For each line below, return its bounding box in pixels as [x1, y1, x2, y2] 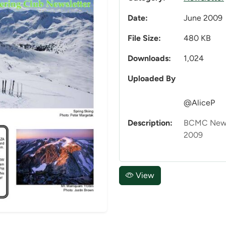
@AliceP [184, 98, 215, 108]
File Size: [128, 33, 161, 43]
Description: [128, 118, 173, 128]
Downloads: [128, 53, 171, 64]
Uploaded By [128, 74, 176, 84]
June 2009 [184, 13, 222, 23]
